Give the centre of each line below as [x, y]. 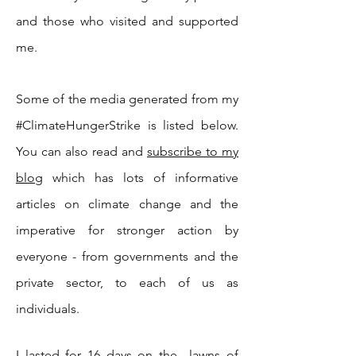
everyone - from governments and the [127, 256]
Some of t [44, 99]
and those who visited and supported [127, 21]
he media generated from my [155, 99]
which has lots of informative [141, 178]
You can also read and [81, 151]
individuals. [48, 309]
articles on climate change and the [127, 204]
